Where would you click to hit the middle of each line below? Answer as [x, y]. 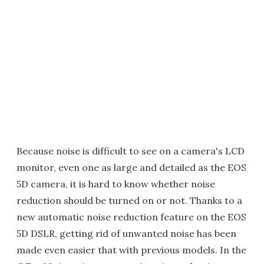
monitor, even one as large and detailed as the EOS [131, 167]
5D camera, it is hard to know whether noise [116, 184]
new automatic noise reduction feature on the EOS [131, 217]
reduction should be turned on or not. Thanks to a [129, 200]
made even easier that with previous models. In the [131, 250]
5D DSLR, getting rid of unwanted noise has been [126, 233]
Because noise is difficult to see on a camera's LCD [131, 151]
